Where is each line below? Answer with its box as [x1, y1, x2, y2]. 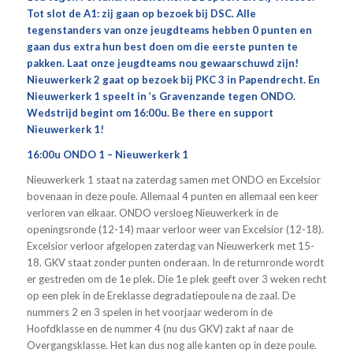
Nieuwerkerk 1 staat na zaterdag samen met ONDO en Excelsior [26, 173, 321, 187]
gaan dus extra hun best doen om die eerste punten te [26, 40, 298, 54]
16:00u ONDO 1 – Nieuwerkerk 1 [26, 148, 188, 162]
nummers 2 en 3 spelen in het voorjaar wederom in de [26, 306, 273, 319]
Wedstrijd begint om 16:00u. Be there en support [26, 106, 273, 120]
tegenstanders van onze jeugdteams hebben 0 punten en [26, 24, 312, 37]
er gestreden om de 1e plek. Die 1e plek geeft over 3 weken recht [26, 273, 326, 286]
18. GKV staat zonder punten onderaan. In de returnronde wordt [26, 256, 324, 269]
